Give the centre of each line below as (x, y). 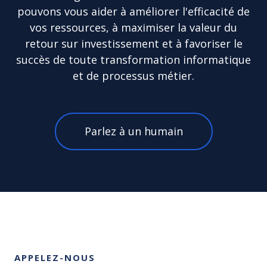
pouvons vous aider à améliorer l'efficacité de (133, 11)
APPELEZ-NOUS (55, 257)
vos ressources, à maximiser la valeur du (133, 27)
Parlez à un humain (133, 131)
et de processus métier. (133, 76)
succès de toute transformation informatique (133, 60)
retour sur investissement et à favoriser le (133, 44)
